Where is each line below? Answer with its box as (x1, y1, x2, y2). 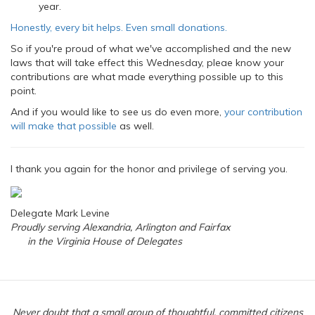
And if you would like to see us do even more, (11, 105, 224, 118)
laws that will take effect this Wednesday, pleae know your (11, 56, 284, 69)
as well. (117, 120, 154, 132)
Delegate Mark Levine (11, 207, 110, 219)
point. (11, 84, 37, 97)
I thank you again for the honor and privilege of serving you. (11, 162, 288, 175)
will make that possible (11, 120, 117, 132)
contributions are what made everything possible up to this (11, 70, 283, 83)
